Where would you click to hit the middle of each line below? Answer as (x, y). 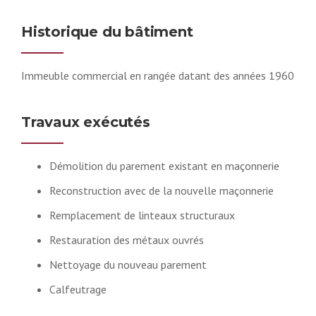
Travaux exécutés (86, 122)
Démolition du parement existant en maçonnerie (164, 165)
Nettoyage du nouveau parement (128, 264)
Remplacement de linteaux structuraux (142, 215)
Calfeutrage (78, 289)
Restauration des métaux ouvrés (127, 239)
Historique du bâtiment (107, 31)
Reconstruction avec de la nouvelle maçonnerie (162, 190)
